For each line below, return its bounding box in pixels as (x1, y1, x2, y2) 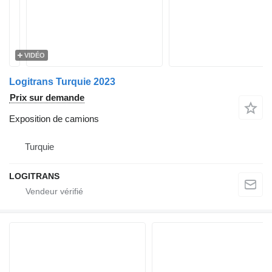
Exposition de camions (9, 114, 99, 124)
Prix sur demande (10, 92, 84, 103)
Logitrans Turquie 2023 (9, 76, 115, 87)
